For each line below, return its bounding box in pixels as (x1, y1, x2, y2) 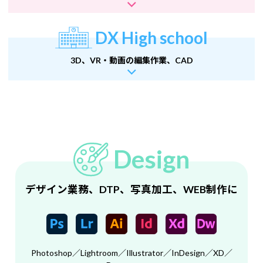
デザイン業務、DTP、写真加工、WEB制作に (25, 183, 238, 195)
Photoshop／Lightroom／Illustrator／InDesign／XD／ (31, 248, 232, 258)
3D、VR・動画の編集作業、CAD (70, 55, 193, 65)
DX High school (95, 27, 208, 48)
